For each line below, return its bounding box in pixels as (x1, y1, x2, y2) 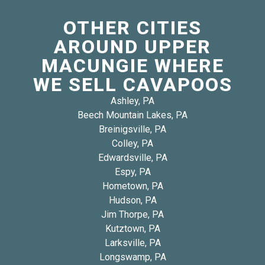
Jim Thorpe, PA (101, 208, 164, 220)
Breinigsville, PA (99, 123, 166, 135)
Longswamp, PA (99, 251, 166, 263)
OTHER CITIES (63, 16, 202, 39)
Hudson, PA (108, 194, 157, 206)
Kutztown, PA (105, 222, 160, 234)
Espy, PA (114, 166, 151, 177)
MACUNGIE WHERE (41, 54, 224, 77)
